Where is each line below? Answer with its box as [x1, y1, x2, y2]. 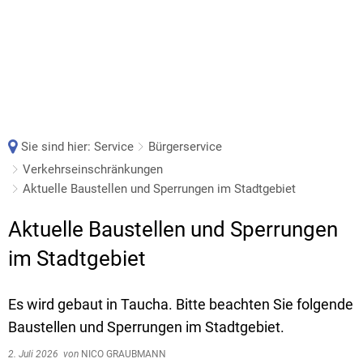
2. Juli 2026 [8, 348, 63, 360]
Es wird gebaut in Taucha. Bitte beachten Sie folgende [8, 296, 353, 313]
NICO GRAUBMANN [79, 348, 166, 360]
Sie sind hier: [21, 139, 91, 154]
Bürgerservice [148, 139, 222, 154]
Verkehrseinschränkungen [23, 162, 163, 177]
